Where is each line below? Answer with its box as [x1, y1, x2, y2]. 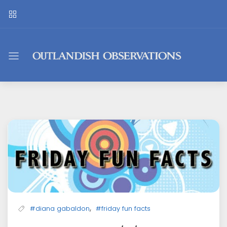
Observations [30, 60, 150, 85]
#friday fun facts [96, 204, 150, 214]
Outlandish [30, 39, 130, 64]
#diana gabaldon [30, 204, 90, 214]
